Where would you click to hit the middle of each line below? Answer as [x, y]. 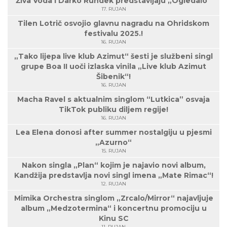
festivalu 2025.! [113, 33]
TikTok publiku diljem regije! [113, 109]
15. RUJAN [113, 151]
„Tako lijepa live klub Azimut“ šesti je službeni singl [113, 56]
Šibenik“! [113, 77]
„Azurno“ [113, 142]
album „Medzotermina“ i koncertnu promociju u [113, 208]
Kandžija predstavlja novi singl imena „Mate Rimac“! [113, 175]
